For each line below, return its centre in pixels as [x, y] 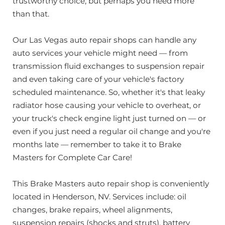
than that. [31, 14]
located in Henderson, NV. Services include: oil [99, 196]
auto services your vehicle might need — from [100, 53]
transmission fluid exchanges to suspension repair [108, 66]
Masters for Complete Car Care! [72, 157]
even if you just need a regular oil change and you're [111, 131]
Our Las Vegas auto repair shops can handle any [104, 40]
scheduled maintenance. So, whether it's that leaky [109, 92]
